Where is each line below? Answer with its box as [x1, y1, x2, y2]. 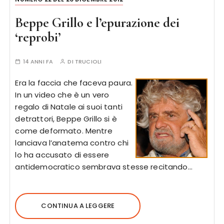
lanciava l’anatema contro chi [15, 137, 128, 148]
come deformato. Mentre [15, 125, 112, 136]
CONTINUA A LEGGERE [41, 201, 115, 210]
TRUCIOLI [74, 57, 102, 65]
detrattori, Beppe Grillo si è [15, 113, 117, 124]
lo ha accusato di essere [15, 149, 109, 160]
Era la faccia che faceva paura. [15, 77, 133, 88]
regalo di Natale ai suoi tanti [15, 101, 122, 112]
